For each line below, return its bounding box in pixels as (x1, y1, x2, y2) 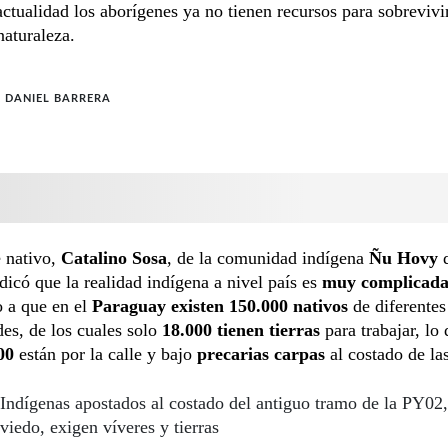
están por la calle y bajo (14, 343, 197, 364)
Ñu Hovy (369, 247, 438, 268)
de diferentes (353, 295, 446, 316)
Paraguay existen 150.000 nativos (92, 295, 353, 316)
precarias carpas (197, 343, 325, 364)
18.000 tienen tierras (162, 319, 320, 340)
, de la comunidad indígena (167, 247, 369, 268)
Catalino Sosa (61, 247, 167, 268)
